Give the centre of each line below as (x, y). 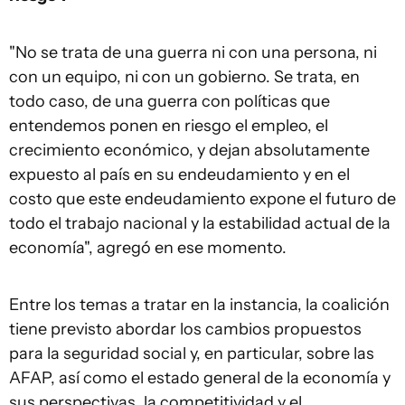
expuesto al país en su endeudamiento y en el (179, 174)
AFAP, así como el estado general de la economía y (200, 378)
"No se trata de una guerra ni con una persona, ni (193, 52)
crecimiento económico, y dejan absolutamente (189, 150)
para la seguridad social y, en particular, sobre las (192, 353)
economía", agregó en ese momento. (148, 248)
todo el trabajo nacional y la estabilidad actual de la (200, 223)
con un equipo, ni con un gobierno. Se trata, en (184, 77)
